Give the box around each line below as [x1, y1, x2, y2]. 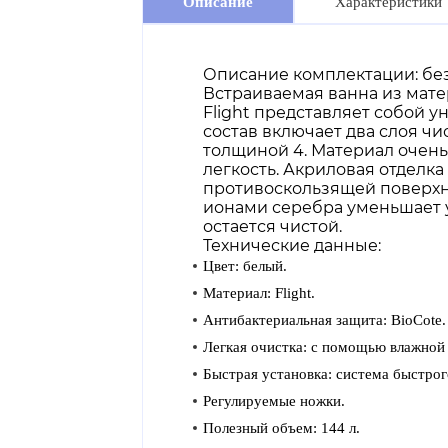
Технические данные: [203, 236, 381, 255]
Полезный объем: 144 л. [203, 420, 360, 436]
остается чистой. [203, 217, 342, 236]
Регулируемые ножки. [203, 393, 345, 409]
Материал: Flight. [203, 285, 315, 301]
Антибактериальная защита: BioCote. [203, 312, 446, 328]
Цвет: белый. [203, 258, 287, 274]
